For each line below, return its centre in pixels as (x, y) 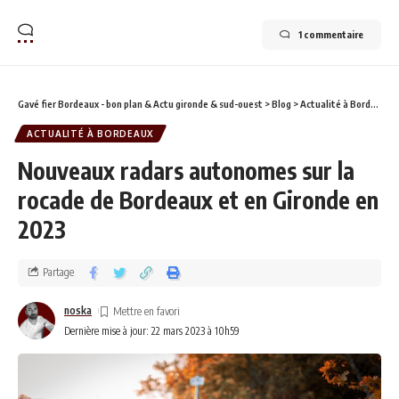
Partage (58, 273)
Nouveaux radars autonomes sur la (186, 170)
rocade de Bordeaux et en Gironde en (198, 199)
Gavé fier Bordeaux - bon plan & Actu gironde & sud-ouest (140, 103)
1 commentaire (331, 34)
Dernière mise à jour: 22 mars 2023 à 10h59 (152, 330)
